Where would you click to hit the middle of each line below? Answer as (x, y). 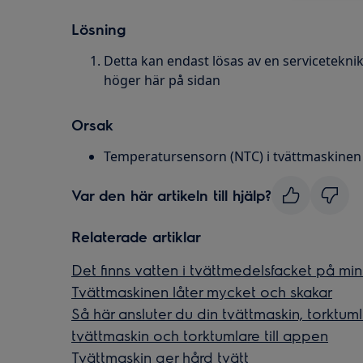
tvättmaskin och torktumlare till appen (200, 335)
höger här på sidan (162, 80)
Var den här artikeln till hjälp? (171, 195)
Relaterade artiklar (136, 236)
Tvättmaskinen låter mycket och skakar (202, 291)
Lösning (98, 29)
